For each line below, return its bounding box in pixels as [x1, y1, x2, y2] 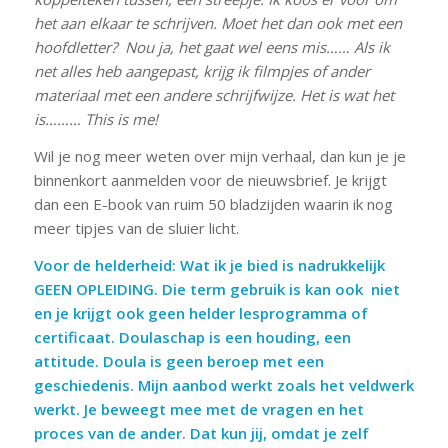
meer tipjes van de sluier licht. [33, 217, 239, 238]
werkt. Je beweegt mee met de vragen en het [33, 398, 364, 419]
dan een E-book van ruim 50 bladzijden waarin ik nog [33, 193, 393, 214]
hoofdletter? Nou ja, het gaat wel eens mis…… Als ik [33, 37, 390, 58]
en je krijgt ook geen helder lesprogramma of [33, 302, 368, 323]
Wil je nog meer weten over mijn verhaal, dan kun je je [33, 145, 406, 166]
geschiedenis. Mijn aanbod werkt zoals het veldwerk [33, 374, 414, 395]
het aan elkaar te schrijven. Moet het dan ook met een [33, 13, 402, 34]
